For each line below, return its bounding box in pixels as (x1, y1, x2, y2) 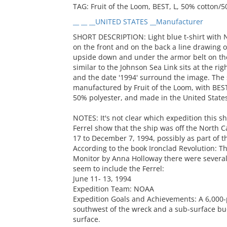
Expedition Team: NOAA (72, 184, 154, 194)
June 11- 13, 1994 (72, 174, 131, 183)
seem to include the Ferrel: (72, 164, 164, 173)
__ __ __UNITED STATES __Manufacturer (72, 17, 203, 26)
